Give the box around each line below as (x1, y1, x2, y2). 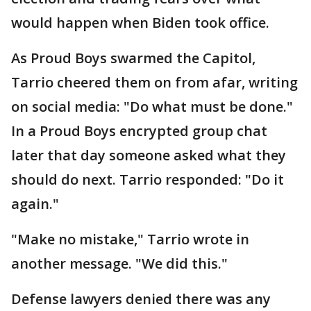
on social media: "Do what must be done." (11, 96, 293, 116)
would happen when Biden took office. (11, 12, 269, 32)
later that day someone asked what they (11, 145, 286, 165)
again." (11, 194, 59, 213)
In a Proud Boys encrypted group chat (11, 121, 267, 140)
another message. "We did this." (11, 253, 228, 273)
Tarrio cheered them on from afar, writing (11, 72, 298, 92)
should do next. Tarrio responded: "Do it (11, 169, 284, 189)
